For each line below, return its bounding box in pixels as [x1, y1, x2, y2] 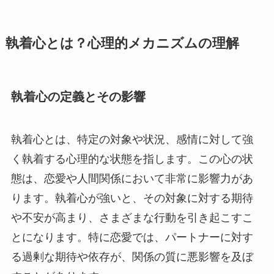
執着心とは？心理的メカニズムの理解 [5, 36, 239, 51]
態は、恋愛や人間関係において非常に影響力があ [10, 172, 253, 185]
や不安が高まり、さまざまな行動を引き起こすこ [10, 211, 253, 224]
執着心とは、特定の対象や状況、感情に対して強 [10, 133, 253, 146]
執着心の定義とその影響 [10, 90, 146, 104]
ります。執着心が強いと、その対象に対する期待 [10, 191, 253, 204]
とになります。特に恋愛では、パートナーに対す [10, 231, 253, 243]
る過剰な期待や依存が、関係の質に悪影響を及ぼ [10, 250, 253, 263]
